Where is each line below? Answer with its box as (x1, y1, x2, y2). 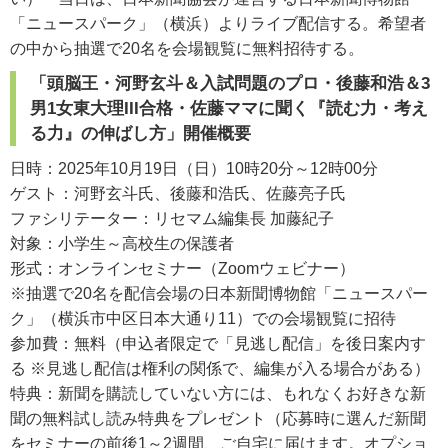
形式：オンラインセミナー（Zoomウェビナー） (10, 260, 355, 277)
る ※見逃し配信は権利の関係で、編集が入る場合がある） (10, 360, 430, 377)
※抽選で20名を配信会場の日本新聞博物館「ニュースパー (10, 285, 428, 302)
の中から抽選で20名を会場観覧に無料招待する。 (10, 40, 380, 57)
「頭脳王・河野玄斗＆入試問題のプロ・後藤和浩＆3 (30, 74, 430, 93)
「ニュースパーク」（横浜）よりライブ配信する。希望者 (10, 15, 426, 32)
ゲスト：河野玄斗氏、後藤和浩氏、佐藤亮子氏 (10, 185, 346, 202)
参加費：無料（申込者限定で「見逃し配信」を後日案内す (10, 335, 426, 352)
